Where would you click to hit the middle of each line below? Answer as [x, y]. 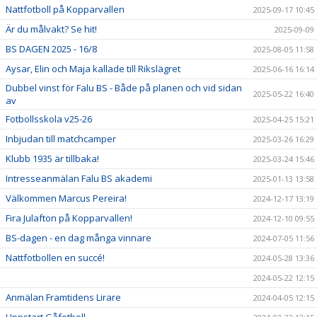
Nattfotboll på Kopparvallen [65, 9]
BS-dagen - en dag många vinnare [79, 237]
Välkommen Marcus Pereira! [66, 198]
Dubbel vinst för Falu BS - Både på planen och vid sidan [124, 87]
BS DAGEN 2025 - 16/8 [51, 48]
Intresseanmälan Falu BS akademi [79, 178]
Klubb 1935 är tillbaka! [52, 158]
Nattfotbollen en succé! [55, 257]
